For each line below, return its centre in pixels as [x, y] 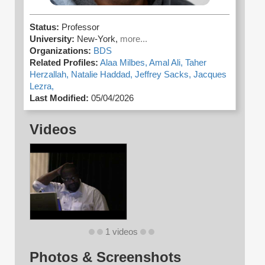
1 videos [121, 232]
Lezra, [42, 87]
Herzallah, [50, 75]
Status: [46, 28]
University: [52, 39]
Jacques [210, 75]
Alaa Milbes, [125, 63]
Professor [80, 28]
